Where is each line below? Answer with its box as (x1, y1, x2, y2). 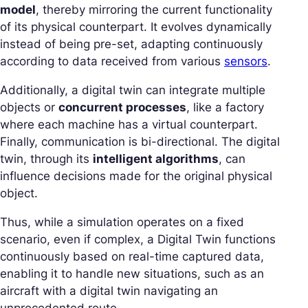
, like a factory (186, 100, 264, 115)
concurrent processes (58, 100, 186, 115)
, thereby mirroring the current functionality (36, 3, 272, 17)
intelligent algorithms (93, 152, 219, 166)
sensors (224, 54, 267, 69)
